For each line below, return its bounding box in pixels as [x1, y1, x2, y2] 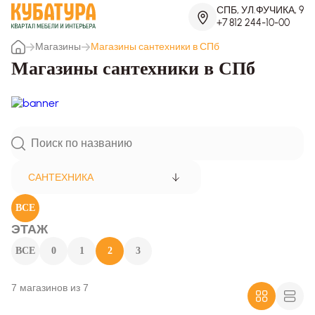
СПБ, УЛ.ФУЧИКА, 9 [217, 4, 304, 17]
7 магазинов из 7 [11, 281, 89, 293]
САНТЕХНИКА [28, 171, 94, 183]
